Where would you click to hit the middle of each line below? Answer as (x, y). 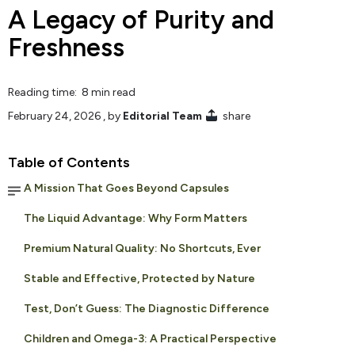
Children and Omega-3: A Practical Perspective (150, 338)
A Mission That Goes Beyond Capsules (126, 188)
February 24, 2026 (54, 116)
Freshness (66, 47)
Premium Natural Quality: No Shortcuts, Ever (142, 248)
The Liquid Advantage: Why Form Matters (136, 218)
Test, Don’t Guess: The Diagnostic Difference (147, 308)
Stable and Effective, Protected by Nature (139, 278)
